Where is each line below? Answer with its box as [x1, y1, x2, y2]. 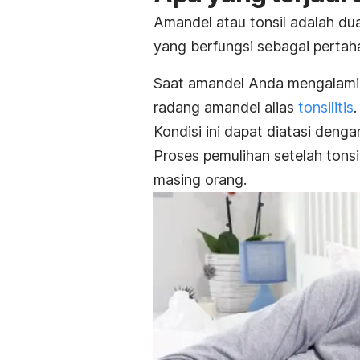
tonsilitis [298, 99, 354, 117]
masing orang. [153, 171, 247, 189]
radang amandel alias [153, 99, 294, 117]
